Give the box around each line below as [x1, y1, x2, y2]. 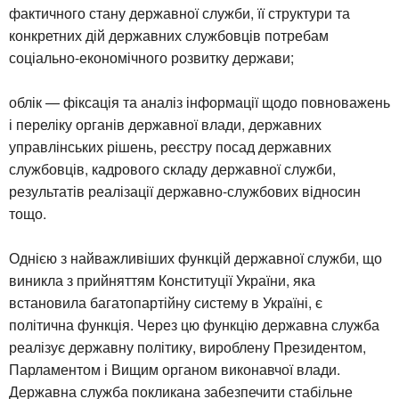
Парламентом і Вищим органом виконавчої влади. [9, 358, 340, 379]
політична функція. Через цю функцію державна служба [9, 313, 379, 335]
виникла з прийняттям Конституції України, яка [9, 269, 315, 290]
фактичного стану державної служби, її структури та [9, 2, 350, 23]
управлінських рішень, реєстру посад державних [9, 135, 331, 157]
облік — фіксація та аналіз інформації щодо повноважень [9, 91, 390, 112]
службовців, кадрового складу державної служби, [9, 158, 336, 179]
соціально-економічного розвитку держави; [9, 46, 294, 68]
